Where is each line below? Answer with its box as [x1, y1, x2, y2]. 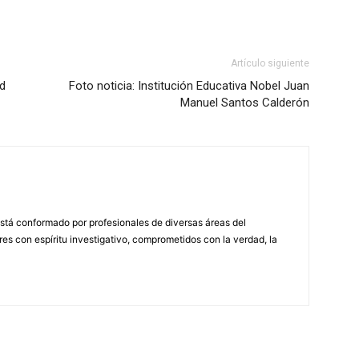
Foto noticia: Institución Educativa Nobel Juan [69, 79, 309, 93]
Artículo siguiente [231, 58, 309, 69]
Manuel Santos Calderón [180, 95, 309, 110]
